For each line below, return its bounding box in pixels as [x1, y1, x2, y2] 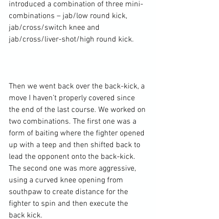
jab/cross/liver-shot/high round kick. [9, 34, 134, 44]
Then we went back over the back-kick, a [9, 81, 147, 91]
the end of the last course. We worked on [9, 105, 148, 115]
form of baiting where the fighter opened [9, 128, 147, 138]
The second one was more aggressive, [9, 163, 138, 174]
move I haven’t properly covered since [9, 93, 137, 103]
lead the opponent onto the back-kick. [9, 152, 137, 162]
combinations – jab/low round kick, [9, 11, 129, 21]
